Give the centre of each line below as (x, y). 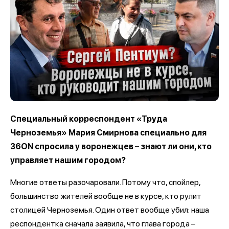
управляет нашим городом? (69, 160)
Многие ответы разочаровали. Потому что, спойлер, (105, 182)
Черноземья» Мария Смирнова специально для (108, 132)
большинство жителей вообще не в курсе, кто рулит (106, 196)
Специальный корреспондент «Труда (89, 119)
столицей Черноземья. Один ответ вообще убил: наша (110, 210)
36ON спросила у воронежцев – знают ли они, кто (111, 146)
